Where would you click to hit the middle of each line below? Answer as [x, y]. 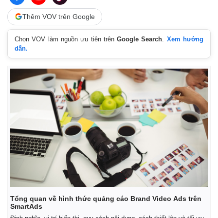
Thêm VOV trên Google [59, 16]
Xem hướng [185, 39]
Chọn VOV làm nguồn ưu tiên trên [66, 39]
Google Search [140, 39]
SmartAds [26, 207]
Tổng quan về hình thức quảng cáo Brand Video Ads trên [106, 199]
